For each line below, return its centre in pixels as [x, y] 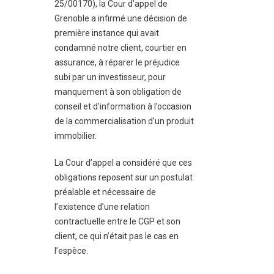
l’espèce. [71, 251]
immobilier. [76, 136]
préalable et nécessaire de [105, 192]
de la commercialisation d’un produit [124, 121]
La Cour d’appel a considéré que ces [123, 163]
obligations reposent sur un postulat [124, 177]
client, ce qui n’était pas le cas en [117, 236]
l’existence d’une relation [102, 207]
